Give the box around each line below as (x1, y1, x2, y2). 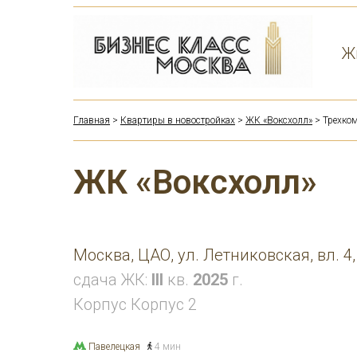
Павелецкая (88, 341, 140, 352)
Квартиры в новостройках (120, 115, 235, 126)
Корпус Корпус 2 (73, 295, 197, 314)
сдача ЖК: (73, 270, 151, 289)
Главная (73, 115, 110, 126)
